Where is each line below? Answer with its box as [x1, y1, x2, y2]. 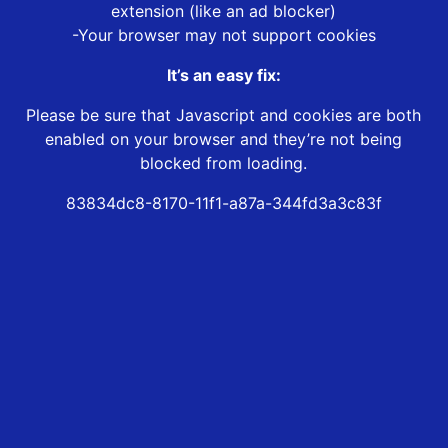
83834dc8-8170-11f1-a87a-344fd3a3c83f [65, 193, 382, 214]
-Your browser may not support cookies [71, 25, 376, 46]
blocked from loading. [140, 153, 308, 174]
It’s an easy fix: [166, 65, 281, 86]
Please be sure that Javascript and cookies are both [26, 105, 422, 126]
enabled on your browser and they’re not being [45, 129, 403, 150]
